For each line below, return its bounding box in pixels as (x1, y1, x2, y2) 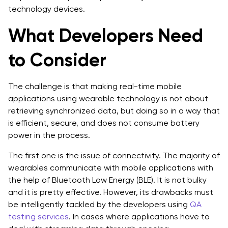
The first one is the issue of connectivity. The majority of (8, 150, 220, 160)
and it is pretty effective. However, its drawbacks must (8, 187, 213, 197)
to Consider (8, 48, 106, 71)
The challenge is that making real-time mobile (8, 81, 182, 91)
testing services (8, 211, 69, 221)
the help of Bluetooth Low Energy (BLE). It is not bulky (8, 175, 207, 185)
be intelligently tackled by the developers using (8, 199, 190, 209)
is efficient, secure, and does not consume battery (8, 118, 199, 128)
